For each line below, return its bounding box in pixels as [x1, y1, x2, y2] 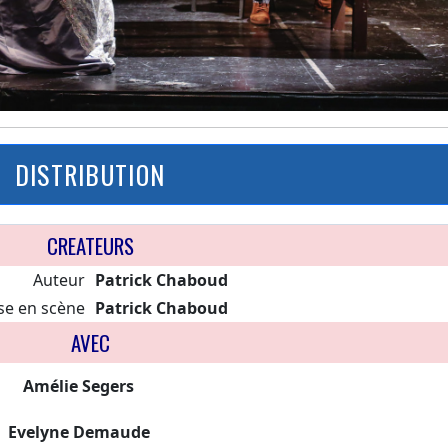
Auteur [33, 268, 85, 291]
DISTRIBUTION [14, 155, 166, 194]
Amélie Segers [23, 374, 134, 397]
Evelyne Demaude [7, 420, 150, 443]
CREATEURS [47, 229, 134, 261]
